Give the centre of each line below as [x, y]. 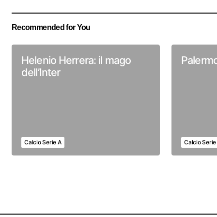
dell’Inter [41, 72]
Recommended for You [51, 27]
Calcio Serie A [43, 142]
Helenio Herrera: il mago [76, 60]
